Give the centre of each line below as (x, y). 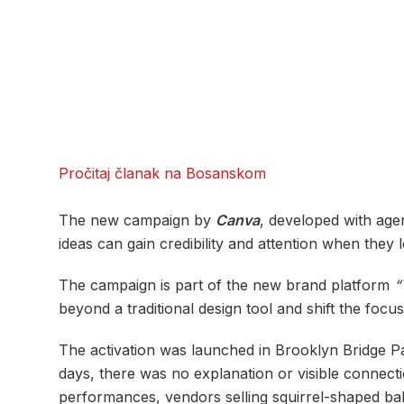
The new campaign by (137, 220)
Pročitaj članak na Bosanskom (162, 173)
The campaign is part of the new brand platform (226, 285)
